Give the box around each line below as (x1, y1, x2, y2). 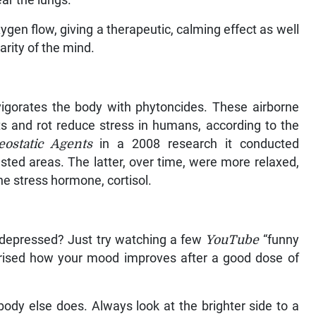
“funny (259, 233, 299, 248)
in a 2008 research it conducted (92, 137, 299, 152)
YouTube (205, 233, 260, 248)
